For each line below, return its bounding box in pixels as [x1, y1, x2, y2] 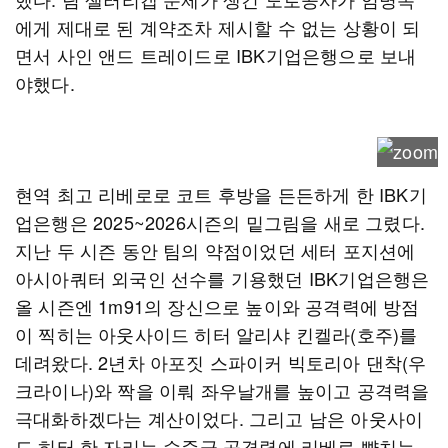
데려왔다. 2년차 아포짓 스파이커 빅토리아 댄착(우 [15, 349, 427, 375]
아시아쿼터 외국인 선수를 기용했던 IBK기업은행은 [15, 265, 430, 291]
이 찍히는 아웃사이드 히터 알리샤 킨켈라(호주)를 [15, 321, 418, 347]
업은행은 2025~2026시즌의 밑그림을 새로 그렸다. [15, 209, 426, 235]
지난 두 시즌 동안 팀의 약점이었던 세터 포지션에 [15, 237, 416, 263]
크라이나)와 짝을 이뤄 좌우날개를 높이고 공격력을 [15, 377, 430, 403]
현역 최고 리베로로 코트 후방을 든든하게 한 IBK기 [15, 181, 427, 207]
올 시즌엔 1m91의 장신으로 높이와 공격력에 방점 [15, 293, 420, 319]
